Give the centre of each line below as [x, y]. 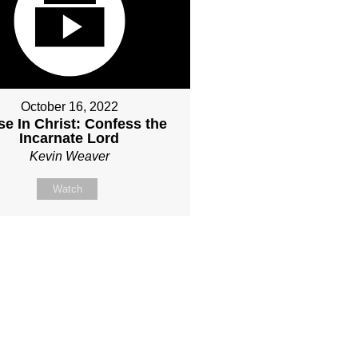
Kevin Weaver [69, 157]
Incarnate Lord [70, 139]
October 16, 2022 [69, 107]
